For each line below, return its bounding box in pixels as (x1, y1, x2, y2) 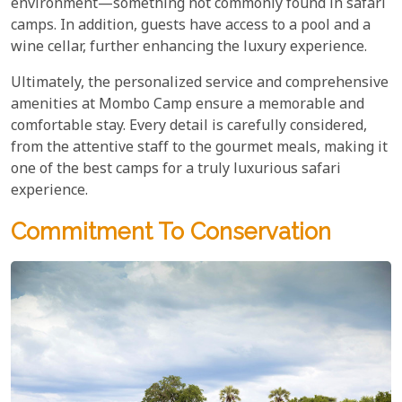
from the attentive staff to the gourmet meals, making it (11, 137, 388, 159)
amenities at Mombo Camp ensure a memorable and (11, 94, 364, 116)
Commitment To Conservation (11, 217, 331, 245)
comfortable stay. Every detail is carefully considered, (11, 116, 367, 137)
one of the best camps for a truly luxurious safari (11, 159, 341, 180)
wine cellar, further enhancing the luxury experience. (11, 37, 367, 58)
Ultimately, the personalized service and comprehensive (11, 73, 389, 94)
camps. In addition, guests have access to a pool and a (11, 15, 371, 37)
